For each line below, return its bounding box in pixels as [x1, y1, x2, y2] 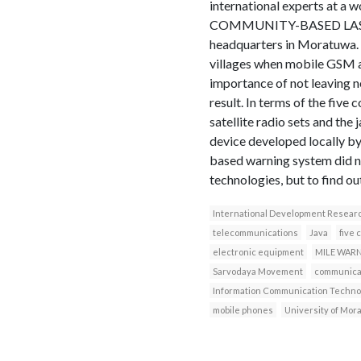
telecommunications [212, 226, 298, 238]
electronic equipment [212, 246, 304, 257]
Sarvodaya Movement [212, 265, 303, 276]
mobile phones [212, 304, 273, 315]
